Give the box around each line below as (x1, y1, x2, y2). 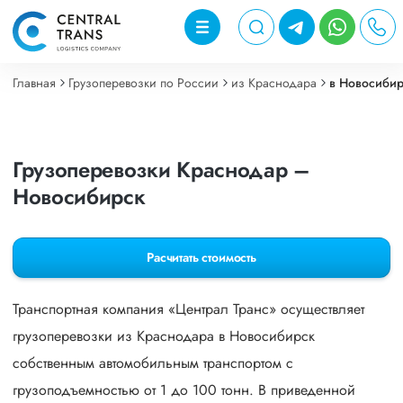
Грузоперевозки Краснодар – (13, 154, 309, 185)
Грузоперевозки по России (68, 73, 219, 92)
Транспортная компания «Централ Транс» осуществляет (13, 299, 364, 319)
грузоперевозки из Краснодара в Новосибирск (13, 326, 315, 346)
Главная (13, 73, 56, 92)
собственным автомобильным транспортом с (13, 353, 293, 373)
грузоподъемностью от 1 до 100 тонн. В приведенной (13, 380, 355, 400)
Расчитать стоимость (147, 248, 256, 266)
